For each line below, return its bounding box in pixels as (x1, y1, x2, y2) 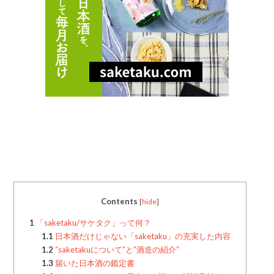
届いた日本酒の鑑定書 (53, 258, 135, 268)
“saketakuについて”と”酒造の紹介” (53, 245, 179, 255)
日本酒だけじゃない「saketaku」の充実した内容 (53, 231, 231, 242)
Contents (101, 196, 138, 207)
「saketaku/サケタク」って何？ (34, 218, 152, 228)
